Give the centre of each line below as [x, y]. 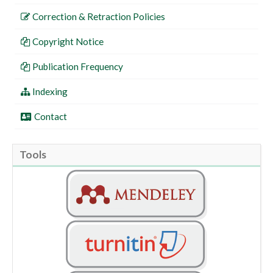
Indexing [50, 91]
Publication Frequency [77, 66]
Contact [50, 116]
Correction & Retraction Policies [98, 16]
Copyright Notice [69, 41]
